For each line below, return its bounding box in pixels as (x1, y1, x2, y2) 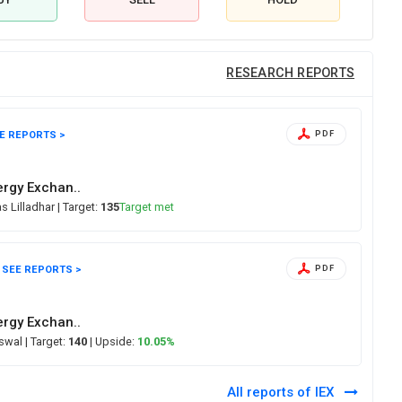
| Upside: (87, 334, 138, 348)
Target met (119, 199, 175, 214)
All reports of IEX (226, 383, 337, 400)
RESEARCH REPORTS (226, 66, 354, 82)
